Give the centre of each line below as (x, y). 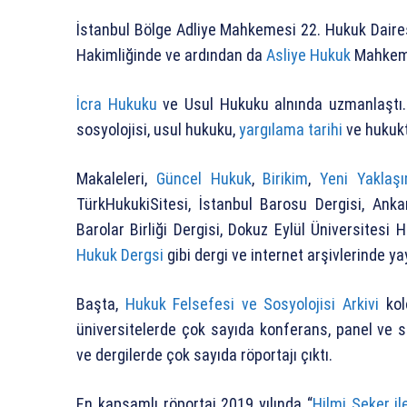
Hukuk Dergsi (120, 254)
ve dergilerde (121, 354)
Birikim (286, 178)
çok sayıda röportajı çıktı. (249, 354)
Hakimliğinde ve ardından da (171, 55)
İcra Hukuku (117, 104)
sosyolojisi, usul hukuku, (158, 129)
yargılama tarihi (291, 129)
